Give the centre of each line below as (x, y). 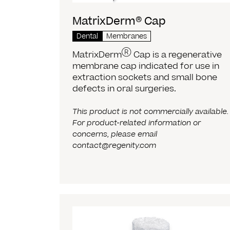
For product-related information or (137, 123)
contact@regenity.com (114, 146)
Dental (88, 37)
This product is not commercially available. (151, 112)
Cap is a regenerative (177, 55)
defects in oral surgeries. (124, 89)
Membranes (127, 37)
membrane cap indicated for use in (146, 66)
